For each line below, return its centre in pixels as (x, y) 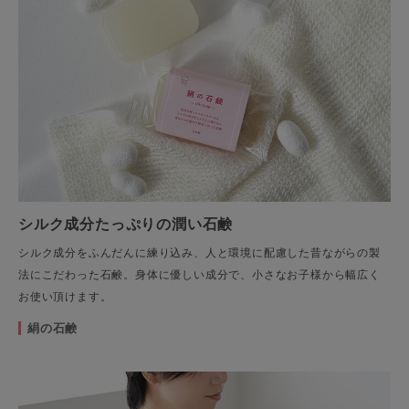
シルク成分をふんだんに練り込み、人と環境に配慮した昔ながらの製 (199, 252)
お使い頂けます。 (65, 296)
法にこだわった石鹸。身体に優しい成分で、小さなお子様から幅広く (199, 274)
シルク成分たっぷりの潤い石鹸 (126, 224)
